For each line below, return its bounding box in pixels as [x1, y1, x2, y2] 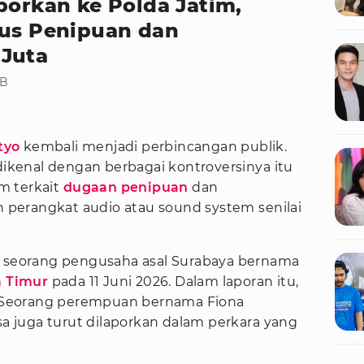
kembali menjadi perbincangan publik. [19, 139, 288, 155]
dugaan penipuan [63, 180, 188, 196]
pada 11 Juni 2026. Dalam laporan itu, [48, 274, 299, 290]
